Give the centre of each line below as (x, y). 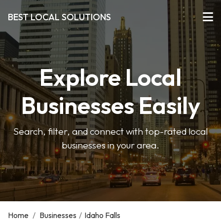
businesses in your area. (110, 145)
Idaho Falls (102, 215)
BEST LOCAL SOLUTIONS (59, 17)
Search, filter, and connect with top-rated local (110, 131)
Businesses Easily (110, 105)
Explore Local (110, 77)
